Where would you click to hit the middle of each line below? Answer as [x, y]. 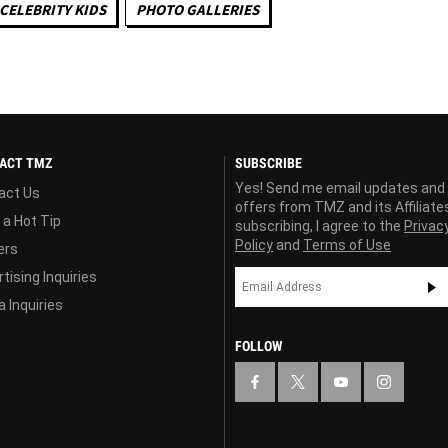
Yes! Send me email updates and [340, 187]
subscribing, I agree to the [319, 225]
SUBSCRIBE [268, 162]
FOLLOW [258, 345]
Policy [254, 244]
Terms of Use [347, 244]
